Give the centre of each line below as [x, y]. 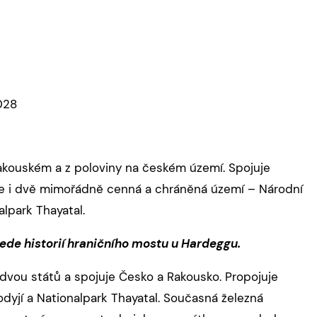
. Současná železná [211, 298]
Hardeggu [209, 243]
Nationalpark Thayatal [97, 298]
